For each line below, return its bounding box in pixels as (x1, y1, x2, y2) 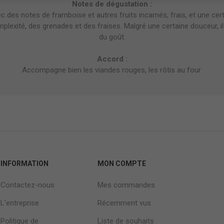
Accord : (96, 54, 127, 63)
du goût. (98, 32, 125, 41)
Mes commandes (97, 180, 155, 189)
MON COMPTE (97, 159, 146, 167)
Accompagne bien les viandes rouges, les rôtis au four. (22, 65, 202, 74)
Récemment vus (97, 198, 151, 207)
